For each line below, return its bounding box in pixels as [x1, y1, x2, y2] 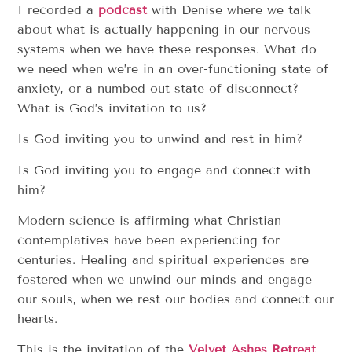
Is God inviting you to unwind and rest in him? [17, 131, 303, 147]
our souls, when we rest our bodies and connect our [17, 291, 335, 307]
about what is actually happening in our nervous [17, 21, 311, 37]
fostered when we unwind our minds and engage [17, 272, 313, 288]
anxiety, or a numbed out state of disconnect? [17, 80, 299, 96]
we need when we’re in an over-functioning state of [17, 60, 329, 76]
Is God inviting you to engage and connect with [17, 162, 311, 178]
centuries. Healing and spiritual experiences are [17, 252, 310, 268]
